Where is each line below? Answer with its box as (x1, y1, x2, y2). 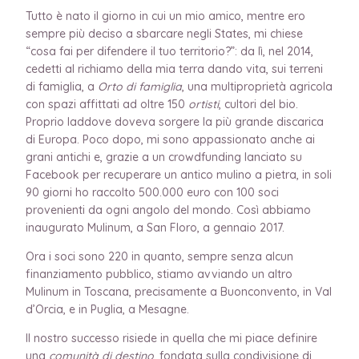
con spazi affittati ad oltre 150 (26, 96, 188, 111)
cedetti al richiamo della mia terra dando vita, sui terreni (26, 61, 323, 76)
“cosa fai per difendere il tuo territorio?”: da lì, (26, 43, 268, 58)
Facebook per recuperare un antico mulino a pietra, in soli (26, 167, 332, 182)
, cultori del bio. (219, 96, 298, 111)
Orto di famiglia (98, 79, 182, 94)
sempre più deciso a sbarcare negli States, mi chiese (26, 26, 303, 41)
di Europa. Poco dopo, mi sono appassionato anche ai (26, 131, 315, 147)
